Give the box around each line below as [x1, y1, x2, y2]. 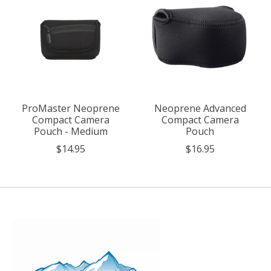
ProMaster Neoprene [21, 102, 120, 116]
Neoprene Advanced [154, 102, 246, 116]
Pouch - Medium [33, 125, 108, 139]
